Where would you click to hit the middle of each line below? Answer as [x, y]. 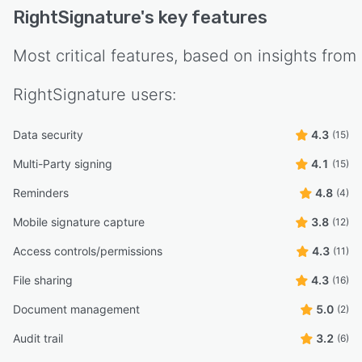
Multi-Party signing [63, 163]
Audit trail [38, 338]
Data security [48, 134]
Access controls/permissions [88, 250]
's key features [204, 17]
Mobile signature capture [79, 221]
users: [151, 94]
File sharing [43, 280]
